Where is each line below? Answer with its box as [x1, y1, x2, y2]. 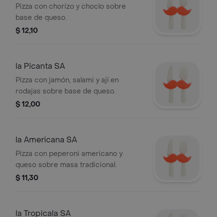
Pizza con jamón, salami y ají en [15, 76, 119, 85]
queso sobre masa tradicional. [15, 160, 117, 170]
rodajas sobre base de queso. [15, 87, 116, 96]
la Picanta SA [15, 61, 65, 71]
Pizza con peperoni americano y [15, 149, 123, 158]
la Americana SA [15, 135, 77, 145]
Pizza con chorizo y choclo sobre [15, 2, 126, 11]
